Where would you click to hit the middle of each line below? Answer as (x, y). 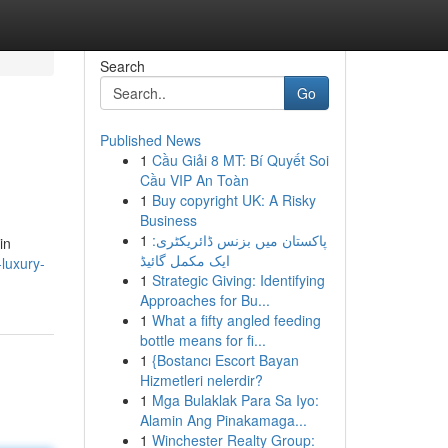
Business (168, 220)
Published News (150, 140)
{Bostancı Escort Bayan (225, 360)
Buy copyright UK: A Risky (233, 200)
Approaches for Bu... (204, 300)
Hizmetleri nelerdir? (201, 380)
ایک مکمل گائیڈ (184, 260)
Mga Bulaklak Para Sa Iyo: (235, 400)
